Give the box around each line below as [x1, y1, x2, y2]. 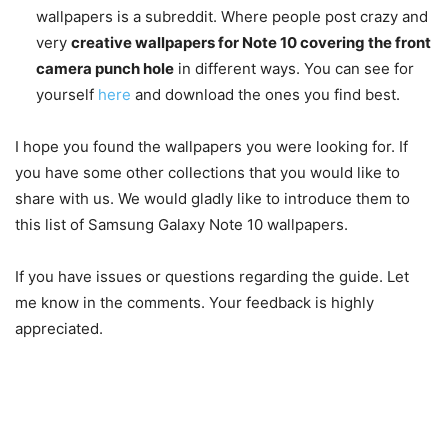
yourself [36, 84, 98, 104]
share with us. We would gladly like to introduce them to [15, 188, 410, 208]
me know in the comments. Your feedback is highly [15, 292, 374, 312]
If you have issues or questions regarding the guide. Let [15, 266, 409, 286]
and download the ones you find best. [131, 84, 400, 104]
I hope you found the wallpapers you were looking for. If [15, 136, 408, 156]
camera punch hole [36, 58, 174, 78]
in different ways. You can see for [174, 58, 414, 78]
